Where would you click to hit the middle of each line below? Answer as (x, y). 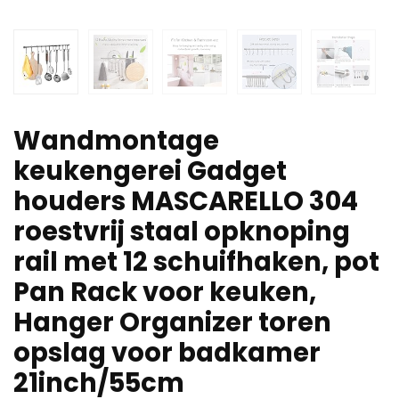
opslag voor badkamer (167, 353)
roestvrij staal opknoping (182, 232)
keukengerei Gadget (150, 171)
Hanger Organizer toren (172, 323)
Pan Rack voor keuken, (165, 293)
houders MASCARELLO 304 (186, 202)
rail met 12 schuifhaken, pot (196, 262)
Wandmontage (116, 141)
